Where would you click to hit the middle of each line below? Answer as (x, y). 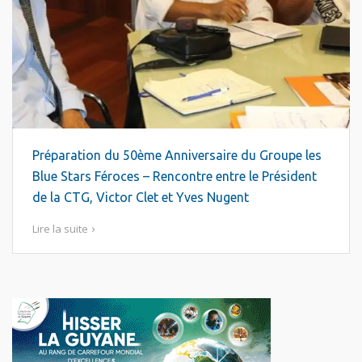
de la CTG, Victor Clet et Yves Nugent (141, 197)
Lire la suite (60, 229)
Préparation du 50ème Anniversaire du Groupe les (177, 155)
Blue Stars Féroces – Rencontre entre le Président (175, 176)
